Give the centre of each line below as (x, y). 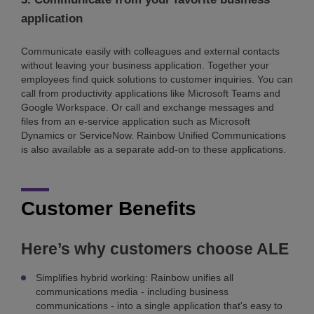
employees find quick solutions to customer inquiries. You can (157, 79)
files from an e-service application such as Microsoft (136, 121)
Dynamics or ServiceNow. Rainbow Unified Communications (153, 135)
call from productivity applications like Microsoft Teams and (151, 93)
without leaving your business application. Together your (145, 65)
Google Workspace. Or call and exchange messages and (148, 107)
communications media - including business (132, 292)
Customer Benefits (109, 208)
